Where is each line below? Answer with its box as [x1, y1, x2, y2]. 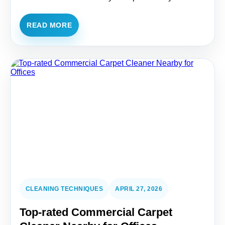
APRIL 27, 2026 [115, 185, 163, 192]
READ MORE [27, 21, 72, 29]
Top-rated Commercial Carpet [20, 206, 172, 218]
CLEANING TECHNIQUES [26, 185, 103, 192]
